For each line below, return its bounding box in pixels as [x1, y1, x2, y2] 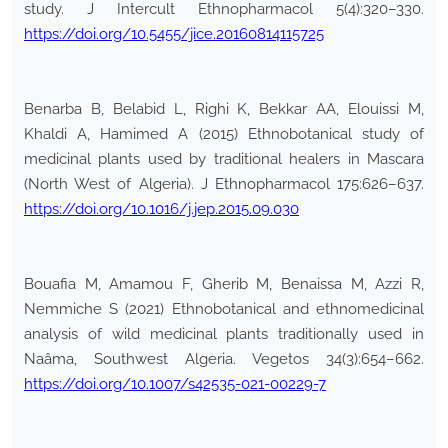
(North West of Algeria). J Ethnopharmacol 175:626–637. [24, 175, 424, 194]
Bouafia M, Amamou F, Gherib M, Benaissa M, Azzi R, [24, 275, 424, 294]
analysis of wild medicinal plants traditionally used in [24, 325, 424, 344]
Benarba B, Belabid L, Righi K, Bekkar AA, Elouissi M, [24, 100, 424, 119]
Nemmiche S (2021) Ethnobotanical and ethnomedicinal [24, 300, 424, 319]
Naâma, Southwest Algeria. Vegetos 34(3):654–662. [24, 350, 424, 369]
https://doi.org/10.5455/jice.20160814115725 [24, 25, 324, 44]
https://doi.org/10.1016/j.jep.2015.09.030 [24, 200, 299, 219]
